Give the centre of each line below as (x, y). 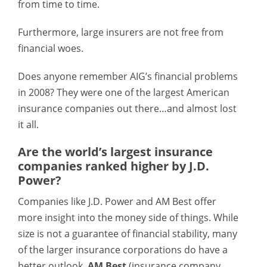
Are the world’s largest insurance (115, 152)
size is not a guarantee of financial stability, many (128, 234)
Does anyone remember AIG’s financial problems (128, 76)
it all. (28, 125)
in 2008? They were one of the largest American (124, 92)
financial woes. (51, 48)
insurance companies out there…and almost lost (127, 108)
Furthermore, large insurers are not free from (121, 32)
